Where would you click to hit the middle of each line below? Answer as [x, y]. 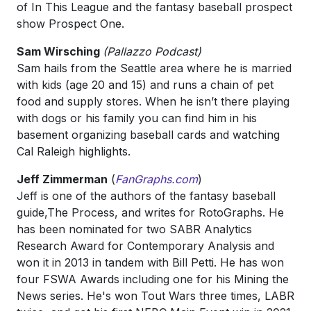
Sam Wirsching [60, 51]
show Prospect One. [70, 24]
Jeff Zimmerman [62, 179]
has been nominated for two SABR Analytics [134, 229]
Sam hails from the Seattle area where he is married [154, 68]
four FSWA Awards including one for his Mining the [153, 279]
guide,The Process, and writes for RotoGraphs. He [150, 212]
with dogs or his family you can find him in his [137, 118]
